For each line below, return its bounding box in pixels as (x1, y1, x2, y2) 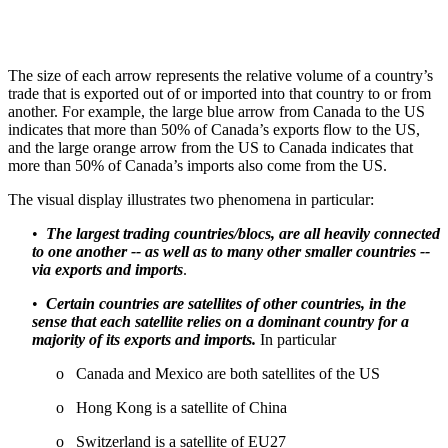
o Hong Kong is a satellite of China (56, 399, 287, 417)
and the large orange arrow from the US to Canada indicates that (8, 139, 413, 157)
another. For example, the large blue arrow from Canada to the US (8, 103, 425, 121)
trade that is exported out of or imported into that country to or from (8, 85, 431, 103)
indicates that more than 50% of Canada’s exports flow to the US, (8, 121, 420, 139)
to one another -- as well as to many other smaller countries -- (32, 243, 430, 261)
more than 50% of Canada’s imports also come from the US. (8, 157, 387, 175)
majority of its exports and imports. (32, 331, 256, 349)
